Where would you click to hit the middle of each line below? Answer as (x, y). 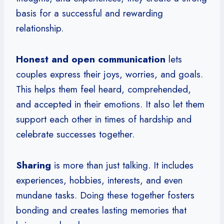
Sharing (33, 165)
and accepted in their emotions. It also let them (110, 104)
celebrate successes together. (75, 134)
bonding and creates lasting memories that (101, 210)
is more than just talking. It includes (122, 165)
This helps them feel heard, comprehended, (103, 89)
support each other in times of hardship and (104, 119)
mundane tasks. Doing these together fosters (105, 195)
